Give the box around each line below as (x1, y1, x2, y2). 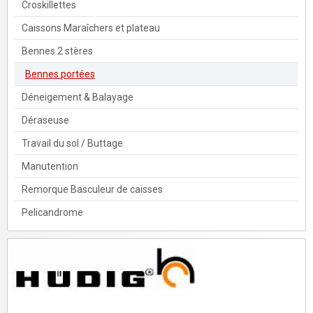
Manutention (22, 160, 78, 172)
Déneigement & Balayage (22, 91, 133, 103)
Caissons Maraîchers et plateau (22, 22, 160, 34)
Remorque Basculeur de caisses (22, 183, 163, 195)
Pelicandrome (22, 206, 83, 218)
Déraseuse (22, 114, 69, 126)
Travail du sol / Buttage (22, 137, 123, 149)
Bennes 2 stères (22, 45, 93, 57)
